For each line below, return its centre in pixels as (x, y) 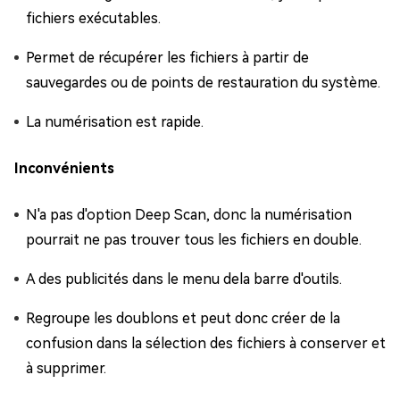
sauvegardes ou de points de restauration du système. (203, 82)
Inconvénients (64, 168)
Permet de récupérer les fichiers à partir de (167, 57)
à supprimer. (66, 368)
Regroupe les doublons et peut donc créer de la (183, 318)
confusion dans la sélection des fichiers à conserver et (206, 343)
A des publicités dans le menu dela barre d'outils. (184, 279)
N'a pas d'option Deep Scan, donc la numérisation (189, 214)
